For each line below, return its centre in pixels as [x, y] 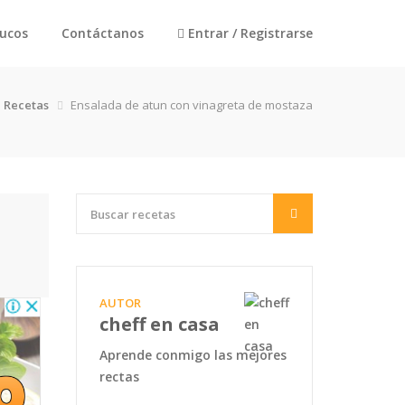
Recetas [26, 105]
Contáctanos [103, 33]
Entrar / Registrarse [249, 33]
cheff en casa [159, 324]
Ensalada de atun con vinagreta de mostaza [192, 105]
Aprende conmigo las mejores [193, 355]
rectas [119, 377]
